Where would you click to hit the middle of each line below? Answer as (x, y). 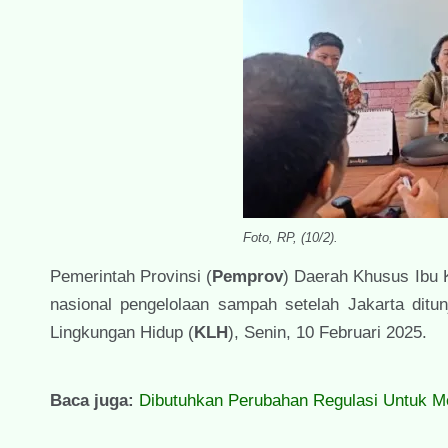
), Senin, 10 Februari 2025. (327, 332)
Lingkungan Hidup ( (122, 332)
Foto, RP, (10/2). (290, 237)
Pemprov (248, 276)
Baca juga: (92, 400)
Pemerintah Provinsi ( (131, 276)
